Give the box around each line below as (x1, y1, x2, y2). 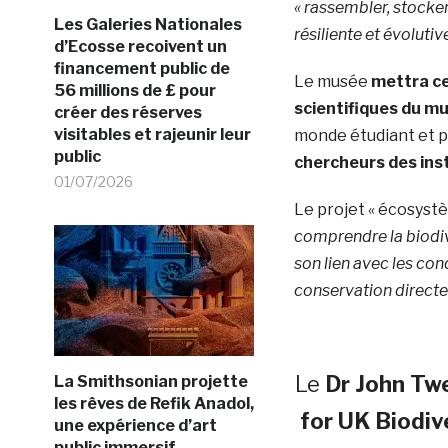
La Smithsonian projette (53, 371, 248, 391)
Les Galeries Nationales (53, 14, 242, 34)
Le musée (293, 71, 371, 91)
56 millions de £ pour (53, 80, 216, 100)
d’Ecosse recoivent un (53, 36, 227, 56)
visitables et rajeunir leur (53, 124, 251, 144)
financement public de (53, 58, 230, 78)
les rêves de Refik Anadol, (53, 393, 254, 413)
